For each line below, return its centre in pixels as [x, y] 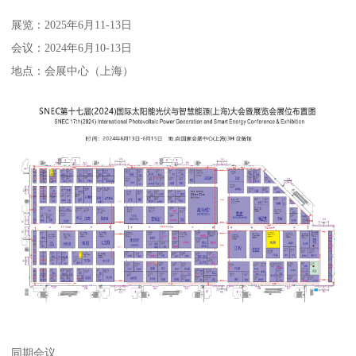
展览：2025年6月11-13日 [72, 25]
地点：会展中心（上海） [73, 71]
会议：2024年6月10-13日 [72, 48]
